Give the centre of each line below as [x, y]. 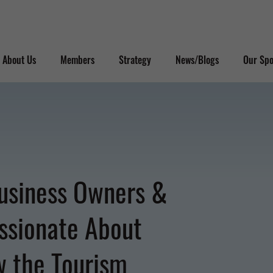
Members [77, 59]
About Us [19, 59]
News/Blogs [197, 59]
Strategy [135, 59]
